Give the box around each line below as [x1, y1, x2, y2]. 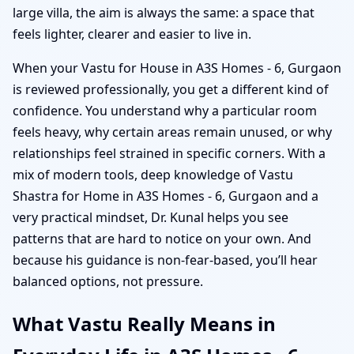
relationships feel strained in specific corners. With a [13, 144, 326, 162]
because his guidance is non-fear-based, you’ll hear [13, 250, 318, 269]
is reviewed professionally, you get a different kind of [13, 80, 329, 98]
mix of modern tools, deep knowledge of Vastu [13, 165, 293, 183]
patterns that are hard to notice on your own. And [13, 229, 311, 247]
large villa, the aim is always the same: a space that [13, 3, 314, 21]
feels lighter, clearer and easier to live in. [13, 24, 251, 43]
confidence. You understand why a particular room [13, 101, 317, 119]
